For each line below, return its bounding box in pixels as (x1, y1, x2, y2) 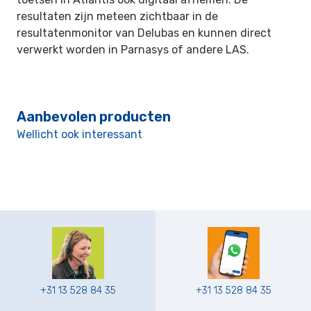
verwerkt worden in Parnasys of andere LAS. (17, 43, 249, 56)
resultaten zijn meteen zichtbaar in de (17, 10, 218, 23)
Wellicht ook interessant (17, 128, 142, 141)
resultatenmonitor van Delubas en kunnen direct (17, 26, 271, 40)
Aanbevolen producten (17, 108, 171, 125)
